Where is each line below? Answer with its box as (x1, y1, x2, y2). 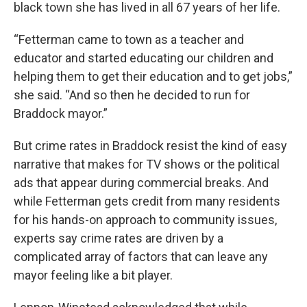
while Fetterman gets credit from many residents (14, 193, 280, 208)
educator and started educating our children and (14, 50, 273, 65)
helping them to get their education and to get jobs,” (14, 69, 293, 84)
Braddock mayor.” (14, 106, 108, 121)
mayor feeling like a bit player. (14, 267, 173, 282)
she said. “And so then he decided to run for (14, 87, 250, 102)
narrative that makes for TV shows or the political (14, 156, 280, 171)
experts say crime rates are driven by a (14, 230, 223, 245)
